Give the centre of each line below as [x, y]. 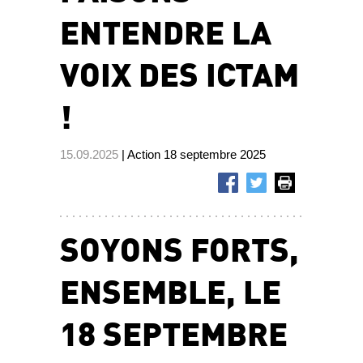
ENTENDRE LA [166, 31]
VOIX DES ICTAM [179, 73]
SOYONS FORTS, [179, 248]
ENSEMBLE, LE [171, 290]
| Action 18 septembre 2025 [192, 154]
